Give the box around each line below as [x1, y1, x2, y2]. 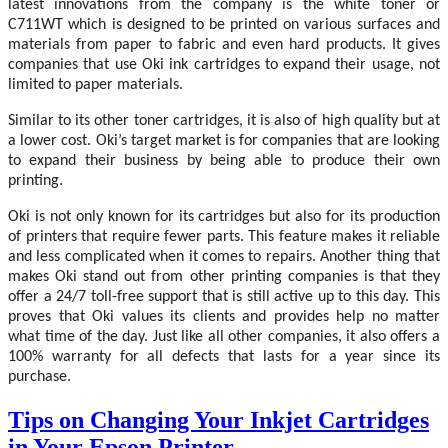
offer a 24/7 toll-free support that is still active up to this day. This [8, 288, 440, 305]
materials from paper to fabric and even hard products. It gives [8, 36, 440, 53]
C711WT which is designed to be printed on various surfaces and [8, 16, 440, 33]
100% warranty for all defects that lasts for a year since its [8, 348, 440, 365]
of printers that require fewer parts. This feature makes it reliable [8, 228, 440, 245]
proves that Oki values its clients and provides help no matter [8, 308, 440, 325]
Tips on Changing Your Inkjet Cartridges [8, 406, 429, 433]
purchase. [8, 368, 71, 385]
